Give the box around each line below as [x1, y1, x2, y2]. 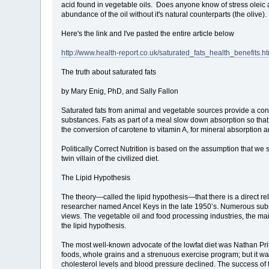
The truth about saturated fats [61, 67, 157, 76]
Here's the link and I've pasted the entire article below [61, 29, 235, 38]
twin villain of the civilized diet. [61, 154, 160, 163]
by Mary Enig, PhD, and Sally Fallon [61, 86, 179, 95]
